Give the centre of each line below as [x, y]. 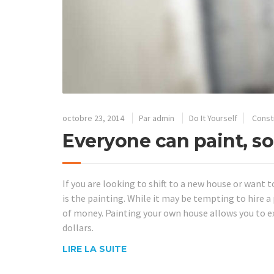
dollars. [78, 227]
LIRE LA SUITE [94, 249]
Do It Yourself [213, 118]
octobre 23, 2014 [93, 118]
